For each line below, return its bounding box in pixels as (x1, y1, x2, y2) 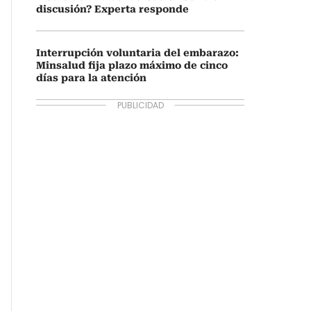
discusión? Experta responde (36, 3, 189, 15)
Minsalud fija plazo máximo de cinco (36, 60, 228, 71)
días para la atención (36, 72, 146, 83)
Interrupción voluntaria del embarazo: (36, 47, 239, 58)
